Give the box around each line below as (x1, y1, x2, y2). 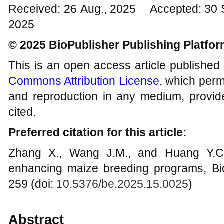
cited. (8, 105, 36, 118)
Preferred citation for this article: (8, 126, 187, 139)
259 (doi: (8, 177, 56, 190)
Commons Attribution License (8, 74, 159, 87)
